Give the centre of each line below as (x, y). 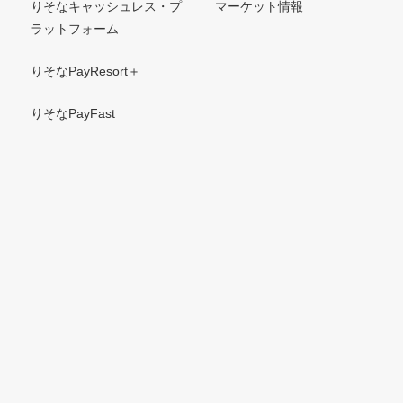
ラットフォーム (75, 29)
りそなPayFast (73, 114)
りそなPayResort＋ (85, 72)
